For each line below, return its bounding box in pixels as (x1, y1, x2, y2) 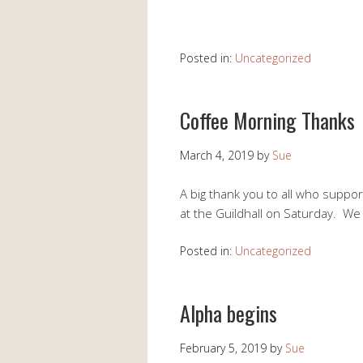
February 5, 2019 (180, 340, 267, 356)
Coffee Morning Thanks (180, 105, 355, 136)
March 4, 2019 (180, 147, 254, 163)
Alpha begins (180, 297, 277, 329)
